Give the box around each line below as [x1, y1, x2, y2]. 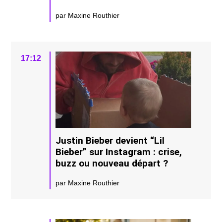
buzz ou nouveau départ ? [55, 157, 168, 169]
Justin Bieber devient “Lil [55, 134, 165, 146]
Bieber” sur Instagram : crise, [55, 146, 182, 158]
